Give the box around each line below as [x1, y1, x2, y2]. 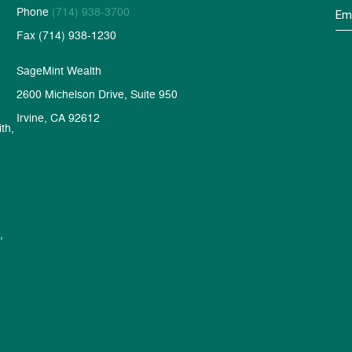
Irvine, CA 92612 [16, 109, 100, 125]
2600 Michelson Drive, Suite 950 [16, 86, 178, 101]
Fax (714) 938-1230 [16, 27, 116, 42]
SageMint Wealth [16, 62, 101, 78]
